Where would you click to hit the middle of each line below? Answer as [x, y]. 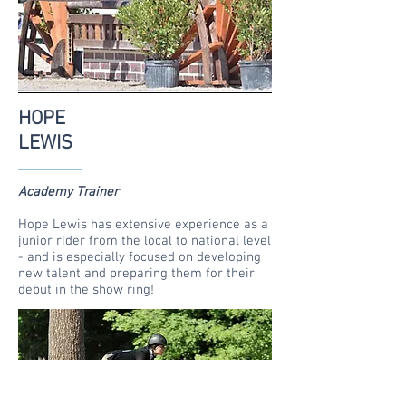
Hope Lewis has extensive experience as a [143, 225]
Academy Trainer [68, 192]
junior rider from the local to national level [145, 241]
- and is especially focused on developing [140, 257]
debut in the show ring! [86, 290]
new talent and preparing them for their [136, 274]
